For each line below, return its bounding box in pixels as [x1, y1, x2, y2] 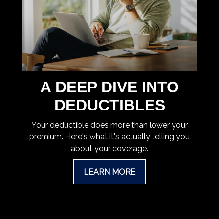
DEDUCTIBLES [54, 96, 165, 114]
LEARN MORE [84, 167, 135, 177]
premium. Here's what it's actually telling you [29, 132, 190, 142]
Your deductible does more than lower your [31, 120, 188, 130]
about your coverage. [71, 144, 148, 153]
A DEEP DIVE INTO [40, 78, 179, 96]
